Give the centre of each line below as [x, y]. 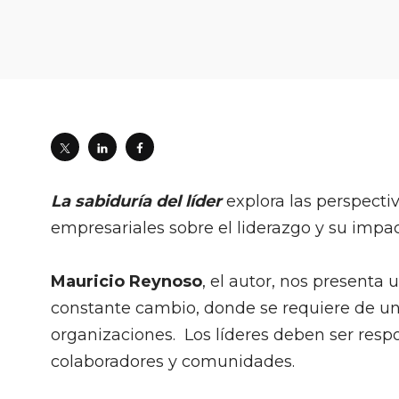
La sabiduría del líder [136, 201]
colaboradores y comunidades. [175, 362]
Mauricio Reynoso [126, 281]
